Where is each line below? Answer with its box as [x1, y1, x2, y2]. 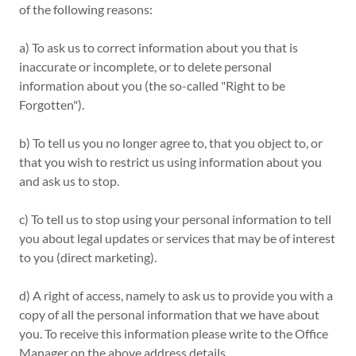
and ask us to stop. [19, 173, 119, 188]
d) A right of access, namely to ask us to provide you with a [19, 288, 333, 303]
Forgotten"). [19, 97, 84, 112]
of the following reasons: [19, 2, 153, 17]
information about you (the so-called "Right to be [19, 78, 285, 93]
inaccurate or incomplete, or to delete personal [19, 59, 272, 74]
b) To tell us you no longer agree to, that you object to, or [19, 135, 323, 150]
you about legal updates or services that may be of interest [19, 230, 335, 246]
